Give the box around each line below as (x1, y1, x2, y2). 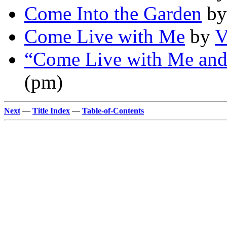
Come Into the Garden (24, 3, 202, 25)
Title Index (32, 106, 70, 116)
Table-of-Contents (82, 106, 144, 116)
